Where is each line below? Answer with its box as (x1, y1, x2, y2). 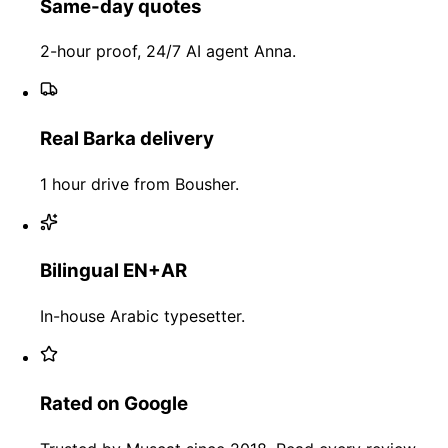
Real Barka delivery (40, 127, 214, 151)
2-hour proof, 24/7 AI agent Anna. (40, 41, 296, 62)
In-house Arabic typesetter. (40, 306, 245, 327)
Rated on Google (40, 391, 188, 415)
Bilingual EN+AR (40, 259, 187, 283)
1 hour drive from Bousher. (40, 173, 239, 194)
